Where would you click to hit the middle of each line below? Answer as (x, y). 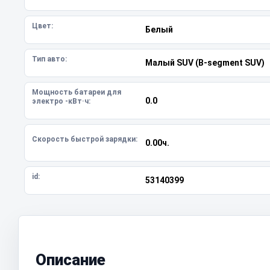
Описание (71, 260)
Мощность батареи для (77, 92)
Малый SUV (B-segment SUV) (205, 63)
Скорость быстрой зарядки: (85, 139)
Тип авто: (49, 59)
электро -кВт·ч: (61, 101)
